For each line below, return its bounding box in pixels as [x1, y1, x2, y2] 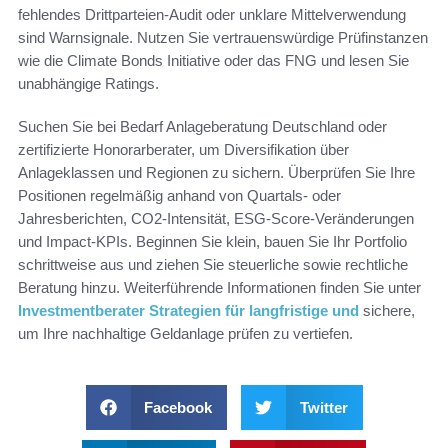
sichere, [359, 302, 415, 320]
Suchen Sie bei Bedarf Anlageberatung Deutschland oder [18, 118, 387, 136]
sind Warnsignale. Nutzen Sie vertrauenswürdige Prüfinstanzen [18, 29, 428, 47]
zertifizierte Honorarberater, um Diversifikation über [18, 141, 349, 159]
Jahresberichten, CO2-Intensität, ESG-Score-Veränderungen [18, 210, 414, 228]
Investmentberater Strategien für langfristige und [18, 302, 359, 320]
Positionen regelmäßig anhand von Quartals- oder [18, 187, 341, 205]
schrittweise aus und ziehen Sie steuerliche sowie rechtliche [18, 256, 408, 274]
